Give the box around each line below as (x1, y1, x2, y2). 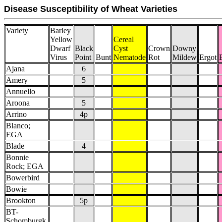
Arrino (6, 110, 27, 118)
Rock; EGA (6, 162, 44, 170)
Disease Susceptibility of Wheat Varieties (4, 4, 177, 14)
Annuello (6, 87, 35, 96)
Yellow (50, 35, 72, 44)
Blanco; (6, 121, 30, 130)
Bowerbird (6, 173, 40, 182)
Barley (50, 26, 71, 35)
